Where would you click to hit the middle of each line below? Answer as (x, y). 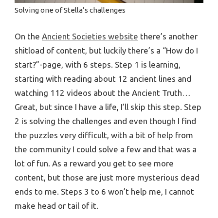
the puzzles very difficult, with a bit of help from (104, 135)
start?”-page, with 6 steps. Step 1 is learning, (98, 65)
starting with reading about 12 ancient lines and (103, 79)
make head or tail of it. (56, 206)
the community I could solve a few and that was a (106, 149)
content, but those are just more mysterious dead (107, 178)
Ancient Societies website (90, 36)
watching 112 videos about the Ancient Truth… (103, 93)
